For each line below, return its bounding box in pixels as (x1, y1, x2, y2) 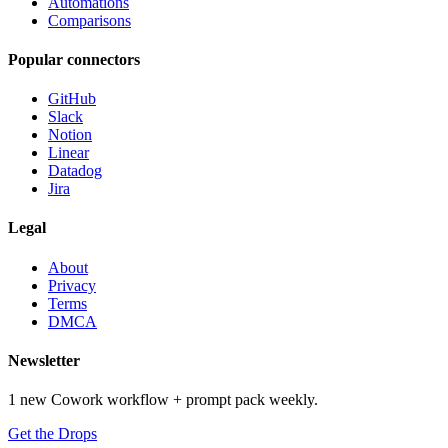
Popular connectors (8, 50, 140, 68)
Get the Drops (8, 425, 97, 443)
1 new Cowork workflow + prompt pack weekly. (8, 391, 318, 409)
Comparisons (48, 11, 131, 29)
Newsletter (8, 351, 80, 369)
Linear (48, 144, 89, 162)
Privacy (48, 276, 96, 294)
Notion (48, 126, 92, 144)
